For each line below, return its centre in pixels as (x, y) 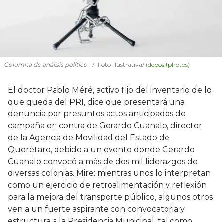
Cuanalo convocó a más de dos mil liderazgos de (103, 162)
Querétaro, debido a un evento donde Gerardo (101, 150)
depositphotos (168, 65)
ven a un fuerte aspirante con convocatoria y (96, 209)
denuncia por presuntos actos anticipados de (97, 114)
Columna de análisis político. (46, 65)
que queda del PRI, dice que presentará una (96, 102)
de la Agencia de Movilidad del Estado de (89, 138)
